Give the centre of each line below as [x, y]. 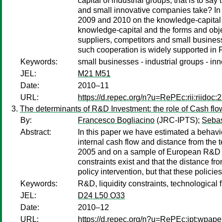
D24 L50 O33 [101, 195]
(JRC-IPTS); [178, 120]
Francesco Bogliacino [116, 120]
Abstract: [36, 132]
